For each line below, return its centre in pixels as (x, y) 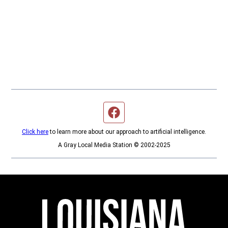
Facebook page (145, 112)
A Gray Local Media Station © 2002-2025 (114, 145)
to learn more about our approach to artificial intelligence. (127, 132)
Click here (35, 132)
